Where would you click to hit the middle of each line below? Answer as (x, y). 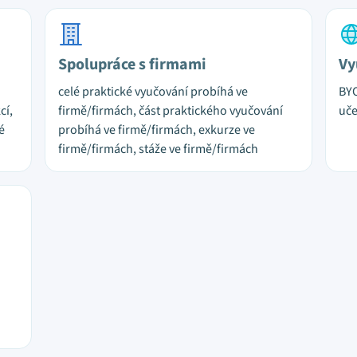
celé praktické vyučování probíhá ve (153, 92)
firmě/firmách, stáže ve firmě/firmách (158, 149)
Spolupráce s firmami (132, 65)
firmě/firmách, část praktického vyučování (171, 111)
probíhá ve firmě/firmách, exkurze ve (157, 130)
